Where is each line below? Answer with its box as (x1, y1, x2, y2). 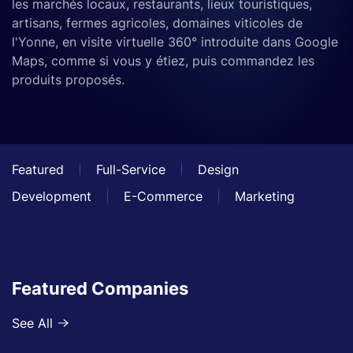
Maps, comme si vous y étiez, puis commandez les (12, 53, 314, 69)
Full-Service (96, 162, 165, 177)
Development (12, 188, 91, 204)
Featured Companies (12, 278, 188, 299)
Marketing (235, 188, 295, 204)
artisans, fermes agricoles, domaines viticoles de (12, 15, 303, 31)
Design (198, 162, 239, 177)
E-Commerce (124, 188, 203, 204)
